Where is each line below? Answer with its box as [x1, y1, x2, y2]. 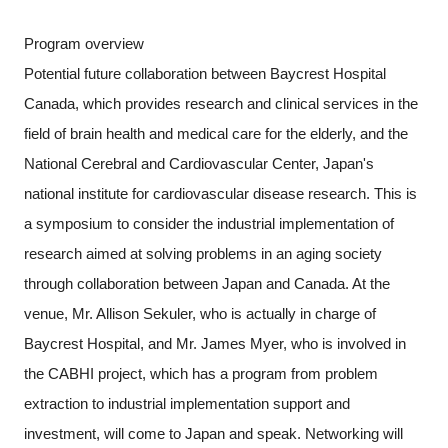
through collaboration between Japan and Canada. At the [23, 274, 390, 292]
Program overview [23, 34, 144, 52]
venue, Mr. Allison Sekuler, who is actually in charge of [23, 304, 376, 322]
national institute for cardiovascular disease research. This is [23, 184, 417, 202]
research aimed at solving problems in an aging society [23, 244, 382, 262]
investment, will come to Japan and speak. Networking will [23, 424, 403, 442]
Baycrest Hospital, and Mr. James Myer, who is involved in [23, 334, 406, 352]
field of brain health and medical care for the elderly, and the [23, 124, 408, 142]
